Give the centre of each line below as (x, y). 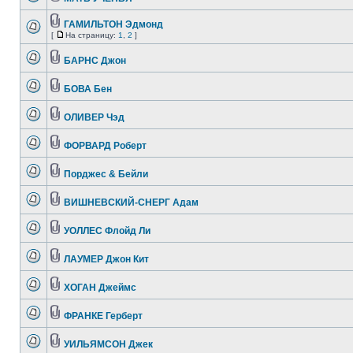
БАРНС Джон (95, 61)
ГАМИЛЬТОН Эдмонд (113, 24)
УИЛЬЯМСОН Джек (108, 344)
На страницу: (92, 35)
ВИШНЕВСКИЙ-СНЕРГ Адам (131, 203)
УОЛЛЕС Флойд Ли (107, 231)
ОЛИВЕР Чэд (94, 117)
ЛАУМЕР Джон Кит (106, 259)
